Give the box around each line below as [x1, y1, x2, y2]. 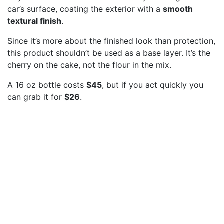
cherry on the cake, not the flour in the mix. [7, 59, 174, 70]
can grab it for [7, 91, 64, 102]
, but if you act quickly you [102, 79, 203, 90]
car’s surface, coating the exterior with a [7, 3, 163, 14]
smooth [163, 3, 193, 14]
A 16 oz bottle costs [7, 79, 86, 90]
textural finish [7, 15, 61, 26]
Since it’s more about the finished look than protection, [7, 35, 215, 46]
